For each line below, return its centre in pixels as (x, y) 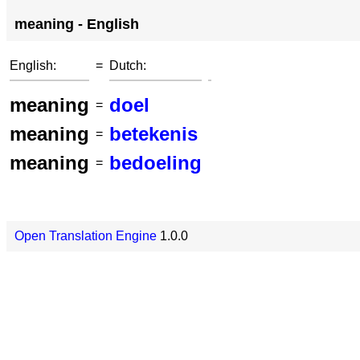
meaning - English (77, 24)
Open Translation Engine (86, 236)
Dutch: (128, 65)
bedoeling (155, 163)
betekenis (153, 134)
